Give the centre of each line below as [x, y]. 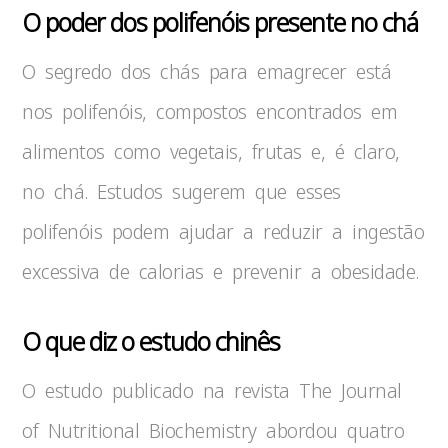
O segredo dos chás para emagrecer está [207, 71]
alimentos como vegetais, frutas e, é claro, [211, 151]
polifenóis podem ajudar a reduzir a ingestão [223, 231]
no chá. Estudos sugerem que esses [181, 191]
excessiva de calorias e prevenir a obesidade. [220, 271]
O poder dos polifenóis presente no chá [220, 22]
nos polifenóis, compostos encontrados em [210, 111]
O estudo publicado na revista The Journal [212, 390]
